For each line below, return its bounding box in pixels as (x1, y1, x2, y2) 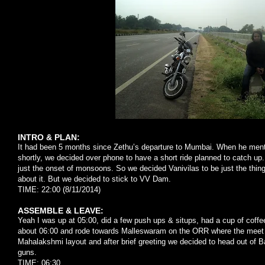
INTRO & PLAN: (18, 132, 80, 143)
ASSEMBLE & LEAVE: (18, 206, 104, 216)
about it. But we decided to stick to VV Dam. (18, 174, 171, 184)
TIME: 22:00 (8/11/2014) (18, 185, 101, 195)
